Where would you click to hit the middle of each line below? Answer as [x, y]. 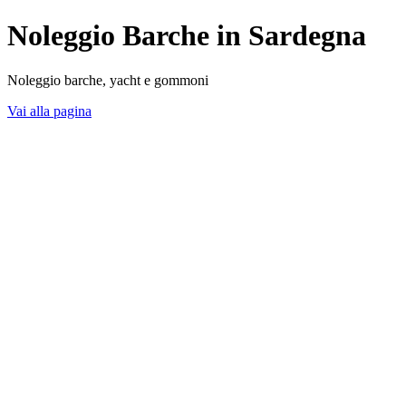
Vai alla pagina [49, 111]
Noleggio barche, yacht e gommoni [108, 80]
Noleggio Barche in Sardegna [187, 36]
